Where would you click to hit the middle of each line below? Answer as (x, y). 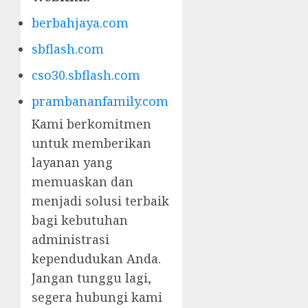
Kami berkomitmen (91, 124)
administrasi (70, 240)
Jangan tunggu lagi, (91, 278)
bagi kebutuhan (80, 220)
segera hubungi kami (97, 297)
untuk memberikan (91, 143)
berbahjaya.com (80, 23)
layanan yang (72, 163)
